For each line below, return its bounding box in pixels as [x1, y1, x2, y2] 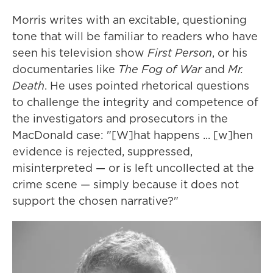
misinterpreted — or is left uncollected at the [12, 160, 254, 176]
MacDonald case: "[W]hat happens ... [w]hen [12, 127, 253, 143]
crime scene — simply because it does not [12, 177, 239, 193]
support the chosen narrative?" [12, 193, 179, 209]
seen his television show [12, 45, 147, 61]
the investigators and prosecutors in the [12, 111, 228, 127]
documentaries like [12, 62, 118, 77]
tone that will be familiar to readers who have [12, 29, 258, 44]
